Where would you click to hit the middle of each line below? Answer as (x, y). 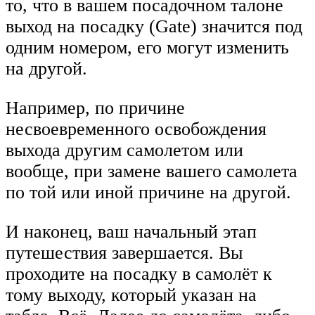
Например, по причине (95, 108)
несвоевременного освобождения (136, 129)
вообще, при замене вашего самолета (152, 171)
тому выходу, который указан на (131, 295)
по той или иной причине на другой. (148, 192)
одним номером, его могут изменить (147, 48)
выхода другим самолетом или (124, 150)
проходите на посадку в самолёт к (139, 274)
